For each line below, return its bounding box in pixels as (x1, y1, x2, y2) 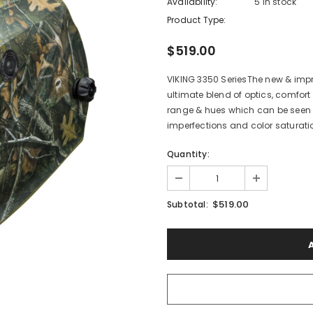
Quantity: (167, 148, 210, 160)
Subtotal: (167, 198, 208, 210)
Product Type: (167, 14, 226, 26)
